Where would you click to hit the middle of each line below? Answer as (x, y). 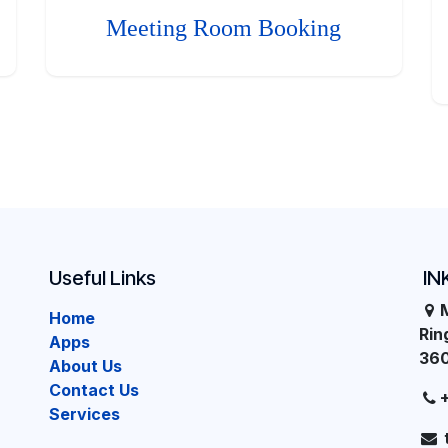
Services (84, 414)
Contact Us (94, 390)
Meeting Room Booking (224, 27)
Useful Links (102, 278)
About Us (85, 366)
